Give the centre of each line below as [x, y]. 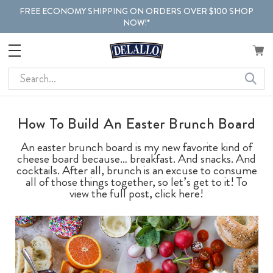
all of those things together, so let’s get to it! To [136, 182]
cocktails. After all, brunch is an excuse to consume [136, 170]
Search [23, 75]
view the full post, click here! [136, 193]
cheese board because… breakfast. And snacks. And [136, 158]
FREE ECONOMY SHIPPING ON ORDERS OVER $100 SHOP [136, 11]
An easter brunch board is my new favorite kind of [136, 147]
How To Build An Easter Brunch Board [136, 123]
